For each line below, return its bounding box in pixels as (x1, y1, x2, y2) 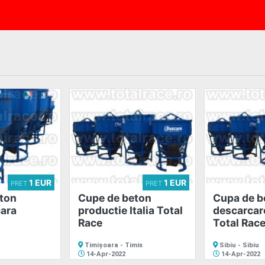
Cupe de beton (78, 191, 151, 204)
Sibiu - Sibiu (218, 241, 259, 249)
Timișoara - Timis (83, 241, 143, 249)
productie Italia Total (78, 203, 183, 216)
